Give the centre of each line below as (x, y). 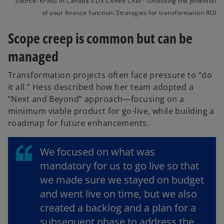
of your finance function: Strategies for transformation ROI (129, 13)
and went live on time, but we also (118, 194)
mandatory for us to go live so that (119, 166)
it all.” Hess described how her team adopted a (101, 87)
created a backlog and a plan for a (118, 208)
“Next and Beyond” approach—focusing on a (96, 99)
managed (33, 56)
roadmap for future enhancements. (79, 123)
